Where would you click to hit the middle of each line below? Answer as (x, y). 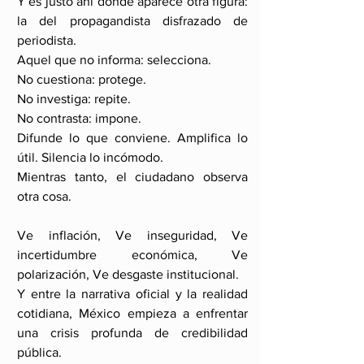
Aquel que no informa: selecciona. (114, 60)
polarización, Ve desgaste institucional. (128, 274)
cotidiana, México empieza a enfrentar (132, 313)
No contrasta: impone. (79, 118)
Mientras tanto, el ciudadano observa (132, 177)
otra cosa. (44, 196)
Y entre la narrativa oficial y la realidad (132, 294)
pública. (39, 352)
